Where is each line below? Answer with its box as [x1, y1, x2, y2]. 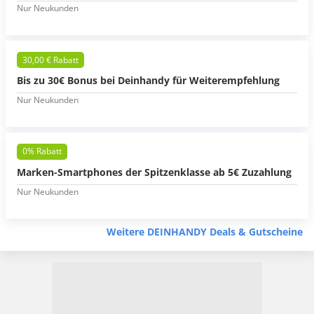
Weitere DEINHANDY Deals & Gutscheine [107, 224, 303, 238]
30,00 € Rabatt [22, 53, 78, 66]
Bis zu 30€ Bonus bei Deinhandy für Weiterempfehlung [17, 74, 280, 88]
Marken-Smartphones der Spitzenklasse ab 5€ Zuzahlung [17, 165, 292, 179]
